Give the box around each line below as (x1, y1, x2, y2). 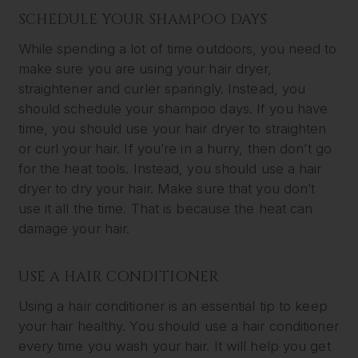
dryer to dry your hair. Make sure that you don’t (18, 181, 316, 197)
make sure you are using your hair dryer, (18, 61, 272, 78)
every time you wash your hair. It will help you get (18, 337, 331, 354)
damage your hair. (18, 221, 130, 237)
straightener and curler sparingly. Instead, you (18, 81, 306, 97)
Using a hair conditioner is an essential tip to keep (18, 297, 328, 314)
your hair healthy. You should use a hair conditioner (18, 317, 339, 334)
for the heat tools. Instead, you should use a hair (18, 161, 322, 177)
